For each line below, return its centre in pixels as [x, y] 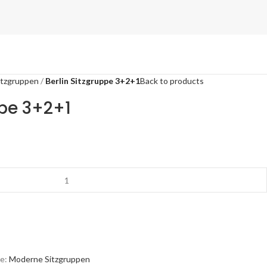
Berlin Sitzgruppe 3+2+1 [93, 81]
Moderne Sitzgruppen [49, 259]
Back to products [172, 81]
